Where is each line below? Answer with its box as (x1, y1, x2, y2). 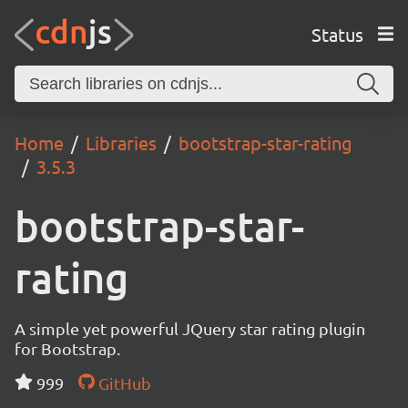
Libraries (86, 131, 157, 154)
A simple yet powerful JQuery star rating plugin (15, 319, 365, 338)
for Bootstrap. (15, 339, 120, 358)
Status (311, 22, 363, 46)
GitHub (94, 373, 151, 393)
